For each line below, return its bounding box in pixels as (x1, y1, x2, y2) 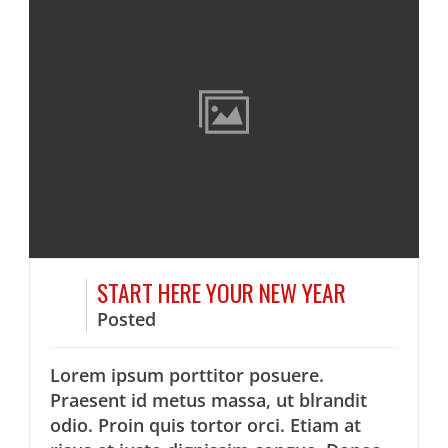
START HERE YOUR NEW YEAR (97, 274, 347, 310)
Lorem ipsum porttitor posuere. (50, 362, 325, 387)
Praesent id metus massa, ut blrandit (50, 387, 368, 412)
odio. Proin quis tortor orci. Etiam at (50, 412, 362, 437)
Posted (97, 306, 157, 331)
